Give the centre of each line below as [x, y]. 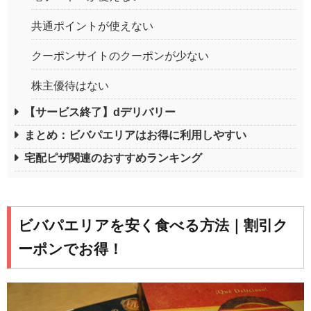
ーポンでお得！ [70, 249]
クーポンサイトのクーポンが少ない [120, 56]
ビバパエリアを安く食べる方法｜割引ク [153, 226]
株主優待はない [70, 85]
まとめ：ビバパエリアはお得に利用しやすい [135, 135]
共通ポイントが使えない [92, 26]
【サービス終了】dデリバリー [100, 112]
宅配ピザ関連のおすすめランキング [113, 158]
